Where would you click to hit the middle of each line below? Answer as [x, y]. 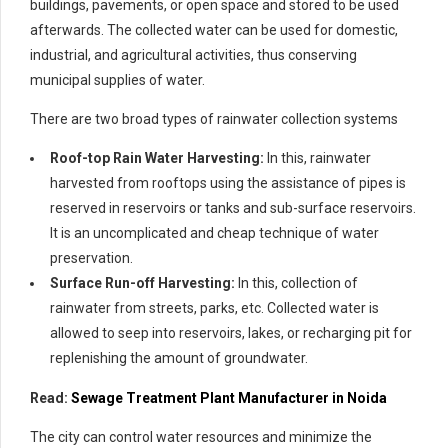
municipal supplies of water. [117, 79]
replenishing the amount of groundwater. [179, 357]
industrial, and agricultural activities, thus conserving [193, 54]
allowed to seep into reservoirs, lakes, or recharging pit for [231, 332]
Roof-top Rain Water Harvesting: [157, 157]
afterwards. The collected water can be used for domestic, [214, 29]
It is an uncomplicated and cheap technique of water [214, 232]
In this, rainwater [317, 157]
